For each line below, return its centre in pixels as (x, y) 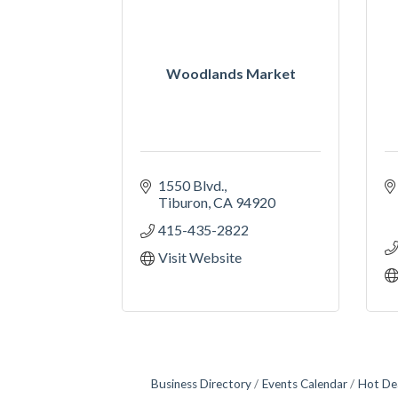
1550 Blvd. (191, 185)
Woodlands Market (231, 73)
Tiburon (183, 202)
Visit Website (200, 257)
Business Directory (201, 383)
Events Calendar (305, 383)
